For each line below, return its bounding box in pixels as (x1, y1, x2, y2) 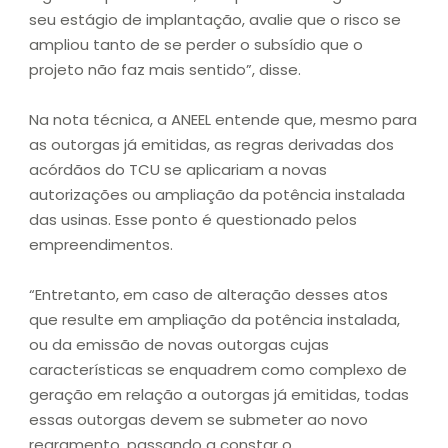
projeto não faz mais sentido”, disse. (29, 59, 301, 81)
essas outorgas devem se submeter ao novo (29, 409, 368, 431)
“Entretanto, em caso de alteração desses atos (29, 284, 388, 306)
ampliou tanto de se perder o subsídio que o (29, 34, 363, 56)
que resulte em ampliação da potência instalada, (29, 309, 400, 331)
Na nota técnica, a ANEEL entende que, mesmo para (29, 109, 417, 131)
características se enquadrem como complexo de (29, 359, 407, 381)
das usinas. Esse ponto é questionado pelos (29, 209, 357, 231)
